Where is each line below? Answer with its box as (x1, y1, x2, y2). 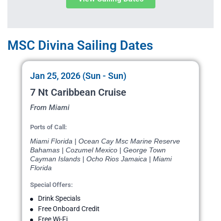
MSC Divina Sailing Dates (7, 38, 153, 53)
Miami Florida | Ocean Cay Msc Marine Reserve (30, 137, 180, 146)
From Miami (30, 103, 70, 112)
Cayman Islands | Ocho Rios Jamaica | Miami (30, 155, 172, 163)
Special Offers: (30, 181, 73, 189)
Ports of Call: (30, 123, 67, 131)
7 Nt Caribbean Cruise (30, 86, 126, 99)
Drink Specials (38, 194, 80, 203)
